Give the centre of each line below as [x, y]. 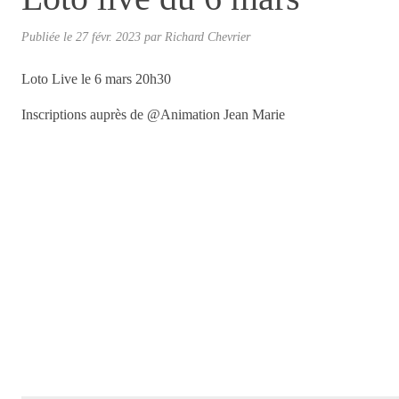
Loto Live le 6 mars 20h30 [96, 78]
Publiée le [49, 36]
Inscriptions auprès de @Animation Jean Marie [153, 114]
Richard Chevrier [208, 36]
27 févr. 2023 [108, 36]
